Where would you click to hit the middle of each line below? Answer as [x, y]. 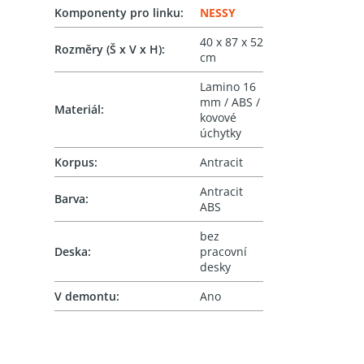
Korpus [75, 162]
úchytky [221, 133]
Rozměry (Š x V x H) [108, 50]
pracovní [224, 252]
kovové [219, 118]
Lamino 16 [228, 87]
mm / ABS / [230, 102]
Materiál [78, 110]
